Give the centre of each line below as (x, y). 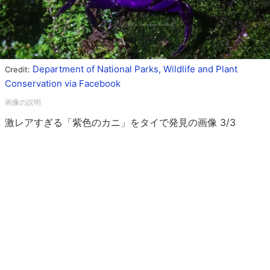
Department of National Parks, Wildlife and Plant (135, 69)
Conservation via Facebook (63, 83)
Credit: (19, 69)
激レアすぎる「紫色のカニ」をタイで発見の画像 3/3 (120, 122)
